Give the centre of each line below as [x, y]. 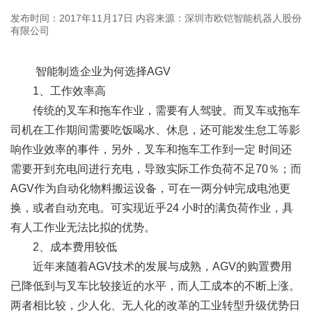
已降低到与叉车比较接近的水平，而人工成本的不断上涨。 [155, 286]
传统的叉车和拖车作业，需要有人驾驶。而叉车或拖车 [155, 111]
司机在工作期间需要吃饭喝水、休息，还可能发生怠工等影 [155, 130]
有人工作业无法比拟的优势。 [83, 228]
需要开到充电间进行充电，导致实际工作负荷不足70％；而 [156, 169]
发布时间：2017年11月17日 [72, 18]
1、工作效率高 [58, 91]
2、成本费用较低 [64, 247]
